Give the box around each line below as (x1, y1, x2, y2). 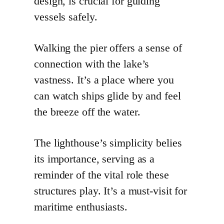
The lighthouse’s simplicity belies (34, 136, 182, 149)
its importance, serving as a (34, 152, 155, 165)
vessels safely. (34, 10, 97, 23)
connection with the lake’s (34, 57, 149, 70)
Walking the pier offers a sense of (34, 41, 182, 54)
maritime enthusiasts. (34, 200, 127, 213)
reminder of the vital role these (34, 168, 169, 181)
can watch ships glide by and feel (34, 89, 181, 102)
